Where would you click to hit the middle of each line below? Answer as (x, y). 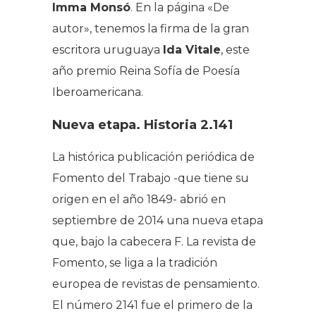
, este (235, 49)
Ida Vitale (192, 49)
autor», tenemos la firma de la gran (151, 28)
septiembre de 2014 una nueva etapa (158, 220)
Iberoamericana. (98, 92)
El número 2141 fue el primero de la (152, 305)
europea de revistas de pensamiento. (156, 284)
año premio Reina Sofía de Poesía (146, 71)
